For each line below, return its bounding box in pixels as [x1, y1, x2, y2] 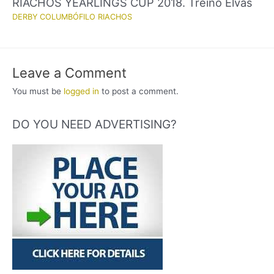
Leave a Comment [12, 64, 127, 81]
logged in [64, 86, 99, 96]
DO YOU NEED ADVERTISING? [12, 117, 177, 132]
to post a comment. [99, 86, 179, 96]
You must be [12, 86, 64, 96]
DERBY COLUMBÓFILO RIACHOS [12, 12, 132, 21]
